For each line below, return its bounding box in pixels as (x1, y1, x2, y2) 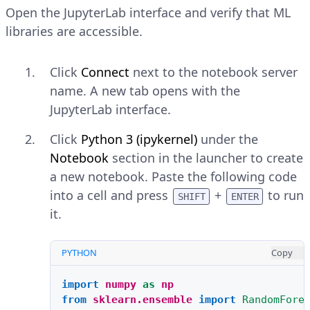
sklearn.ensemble (93, 293, 192, 306)
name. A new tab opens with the (50, 82, 240, 99)
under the (197, 130, 258, 147)
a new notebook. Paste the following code (50, 167, 297, 185)
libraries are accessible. (6, 22, 143, 39)
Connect (81, 63, 129, 80)
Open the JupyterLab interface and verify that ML (6, 3, 291, 21)
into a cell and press (50, 186, 172, 203)
